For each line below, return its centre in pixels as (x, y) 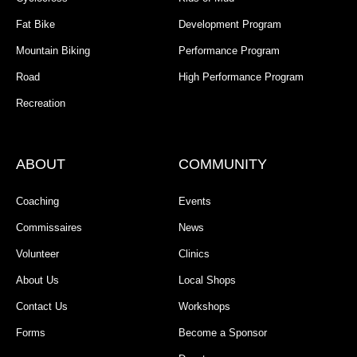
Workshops (204, 307)
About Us (37, 280)
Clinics (194, 254)
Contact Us (42, 307)
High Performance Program (241, 77)
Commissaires (49, 228)
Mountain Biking (53, 51)
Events (195, 202)
